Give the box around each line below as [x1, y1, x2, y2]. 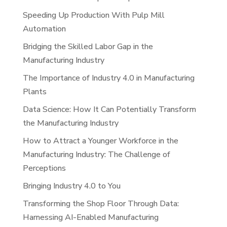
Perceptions [22, 162, 66, 174]
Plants [22, 86, 47, 97]
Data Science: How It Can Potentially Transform [22, 103, 196, 115]
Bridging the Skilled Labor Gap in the [22, 41, 153, 52]
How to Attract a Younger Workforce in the [22, 135, 178, 146]
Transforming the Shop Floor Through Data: [22, 198, 179, 209]
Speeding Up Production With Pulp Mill [22, 9, 165, 21]
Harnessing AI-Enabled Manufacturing [22, 211, 159, 223]
